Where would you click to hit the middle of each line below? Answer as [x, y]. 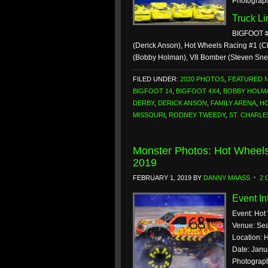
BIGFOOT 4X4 [198, 91]
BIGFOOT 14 [153, 91]
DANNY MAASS [227, 178]
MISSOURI [149, 115]
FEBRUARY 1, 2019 [162, 178]
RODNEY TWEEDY [197, 115]
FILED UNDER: [156, 79]
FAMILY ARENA [233, 103]
